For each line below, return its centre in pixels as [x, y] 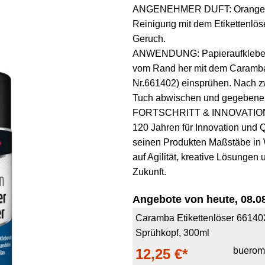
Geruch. [149, 39]
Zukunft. [149, 172]
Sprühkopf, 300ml [172, 233]
